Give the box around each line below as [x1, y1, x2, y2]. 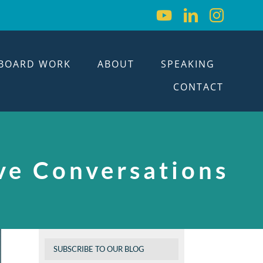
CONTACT [173, 80, 224, 93]
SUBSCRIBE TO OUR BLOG [53, 244, 145, 254]
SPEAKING [160, 57, 215, 70]
